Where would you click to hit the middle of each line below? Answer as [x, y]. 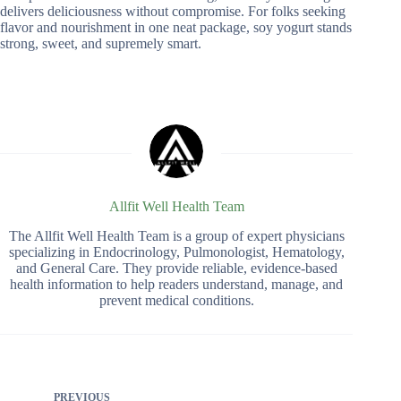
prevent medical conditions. [176, 301]
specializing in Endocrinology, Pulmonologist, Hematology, [176, 252]
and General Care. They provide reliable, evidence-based [176, 269]
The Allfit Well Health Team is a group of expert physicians [176, 236]
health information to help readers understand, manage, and [177, 285]
